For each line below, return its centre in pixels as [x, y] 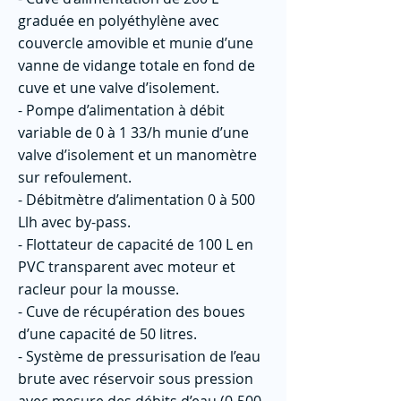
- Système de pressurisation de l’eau [139, 356]
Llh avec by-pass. [74, 222]
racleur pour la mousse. [98, 289]
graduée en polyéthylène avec [119, 21]
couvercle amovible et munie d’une [136, 43]
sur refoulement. [75, 177]
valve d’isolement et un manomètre [137, 155]
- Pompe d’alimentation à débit [121, 110]
